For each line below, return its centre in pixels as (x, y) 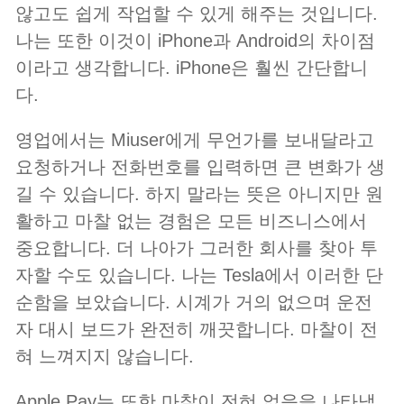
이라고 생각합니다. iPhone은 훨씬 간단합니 (192, 68)
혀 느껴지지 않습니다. (105, 357)
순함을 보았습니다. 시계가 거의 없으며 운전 (194, 303)
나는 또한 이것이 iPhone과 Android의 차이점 (195, 41)
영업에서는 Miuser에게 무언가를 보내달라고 (195, 140)
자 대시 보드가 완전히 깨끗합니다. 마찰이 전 (197, 330)
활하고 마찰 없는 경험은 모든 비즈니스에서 (191, 221)
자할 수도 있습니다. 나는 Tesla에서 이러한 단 (199, 275)
